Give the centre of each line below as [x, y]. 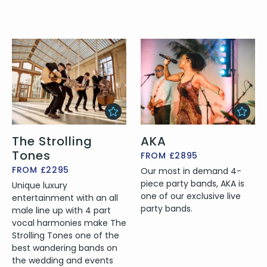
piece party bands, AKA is [193, 183]
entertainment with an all [65, 198]
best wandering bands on [65, 248]
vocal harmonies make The [69, 223]
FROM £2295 [41, 170]
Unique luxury [40, 185]
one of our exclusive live [191, 196]
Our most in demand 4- [191, 171]
